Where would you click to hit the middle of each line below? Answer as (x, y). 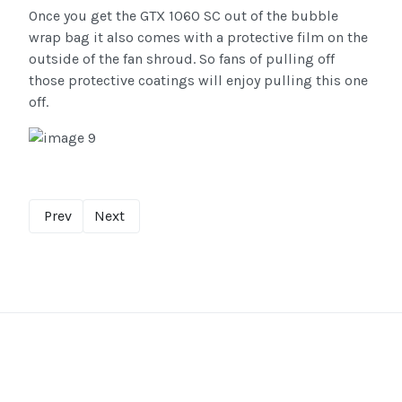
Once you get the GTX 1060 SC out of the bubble (184, 16)
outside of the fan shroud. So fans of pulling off (182, 59)
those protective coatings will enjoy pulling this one (198, 81)
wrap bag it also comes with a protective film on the (198, 38)
